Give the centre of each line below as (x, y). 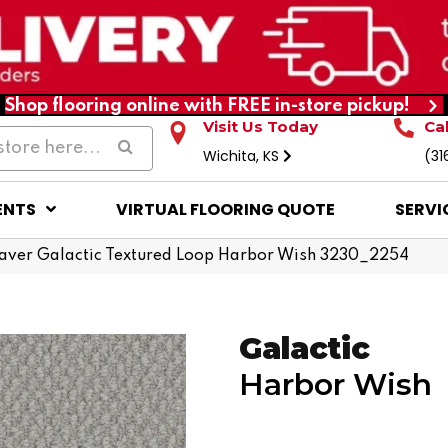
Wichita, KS (243, 155)
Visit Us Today (261, 126)
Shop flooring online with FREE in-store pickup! (207, 105)
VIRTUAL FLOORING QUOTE (225, 209)
